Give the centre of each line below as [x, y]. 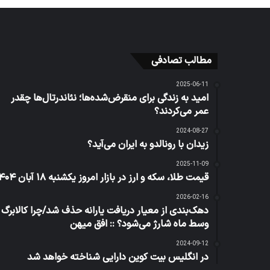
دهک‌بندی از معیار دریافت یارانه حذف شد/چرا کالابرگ [105, 211]
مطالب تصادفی [181, 61]
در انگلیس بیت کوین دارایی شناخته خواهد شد [118, 257]
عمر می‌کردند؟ [181, 111]
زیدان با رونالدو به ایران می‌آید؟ [148, 144]
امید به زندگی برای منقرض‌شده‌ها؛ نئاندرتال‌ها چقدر [110, 98]
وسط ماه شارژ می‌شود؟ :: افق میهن [139, 224]
